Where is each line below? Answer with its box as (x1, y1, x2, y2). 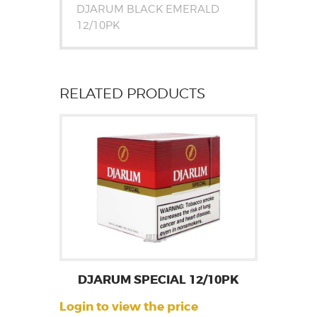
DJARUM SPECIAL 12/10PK (78, 272, 239, 288)
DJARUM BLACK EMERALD (76, 2, 219, 15)
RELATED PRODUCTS (59, 85, 205, 103)
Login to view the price (59, 299, 198, 315)
